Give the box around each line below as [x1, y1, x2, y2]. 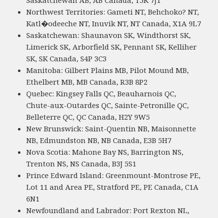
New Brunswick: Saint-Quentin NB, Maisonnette [26, 124, 197, 134]
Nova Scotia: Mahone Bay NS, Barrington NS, [26, 147, 184, 157]
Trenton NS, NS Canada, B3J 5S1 [26, 159, 137, 169]
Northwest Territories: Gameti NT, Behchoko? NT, [26, 7, 200, 17]
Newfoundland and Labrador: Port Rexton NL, [26, 205, 190, 216]
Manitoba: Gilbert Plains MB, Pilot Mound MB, [26, 65, 189, 75]
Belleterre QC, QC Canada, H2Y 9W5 [26, 112, 150, 122]
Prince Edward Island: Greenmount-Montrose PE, [26, 170, 201, 181]
